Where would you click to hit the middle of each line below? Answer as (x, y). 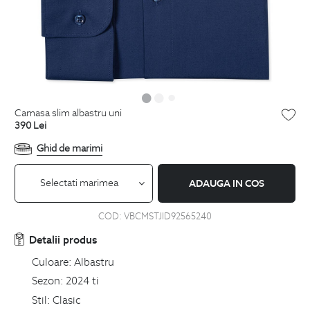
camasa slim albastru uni (72, 113)
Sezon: (47, 281)
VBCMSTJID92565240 (167, 216)
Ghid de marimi (69, 148)
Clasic (66, 299)
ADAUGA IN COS (226, 183)
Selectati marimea (80, 183)
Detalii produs (63, 239)
